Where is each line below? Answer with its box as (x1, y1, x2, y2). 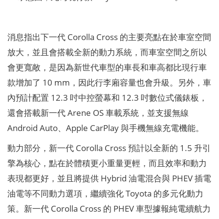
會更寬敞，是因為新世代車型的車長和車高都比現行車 (7, 61, 207, 73)
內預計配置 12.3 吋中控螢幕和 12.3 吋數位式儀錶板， (7, 91, 207, 104)
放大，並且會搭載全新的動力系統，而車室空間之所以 (7, 46, 207, 58)
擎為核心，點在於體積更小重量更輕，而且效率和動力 (7, 157, 207, 169)
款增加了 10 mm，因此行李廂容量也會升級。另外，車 (7, 76, 211, 88)
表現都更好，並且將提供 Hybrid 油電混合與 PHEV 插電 (7, 172, 211, 184)
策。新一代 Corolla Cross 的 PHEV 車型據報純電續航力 (7, 202, 211, 215)
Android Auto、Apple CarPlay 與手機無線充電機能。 (7, 122, 204, 134)
